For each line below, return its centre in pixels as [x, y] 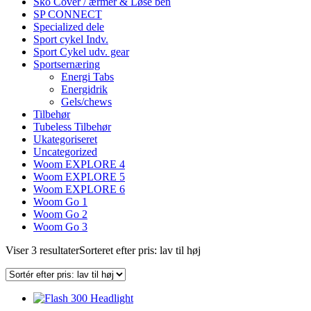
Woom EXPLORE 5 [79, 177]
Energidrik [84, 90]
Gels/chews [86, 102]
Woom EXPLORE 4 [79, 165]
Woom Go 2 [60, 215]
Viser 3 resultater [42, 251]
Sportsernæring [67, 65]
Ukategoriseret [65, 140]
